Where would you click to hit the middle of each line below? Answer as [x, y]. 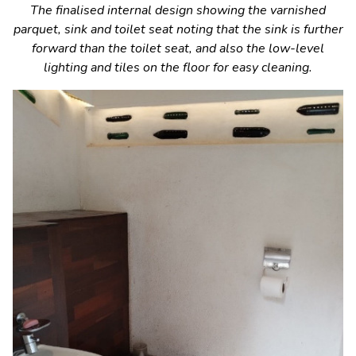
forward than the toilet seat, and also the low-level [178, 48]
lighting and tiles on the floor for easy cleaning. [178, 67]
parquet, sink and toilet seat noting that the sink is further [178, 29]
